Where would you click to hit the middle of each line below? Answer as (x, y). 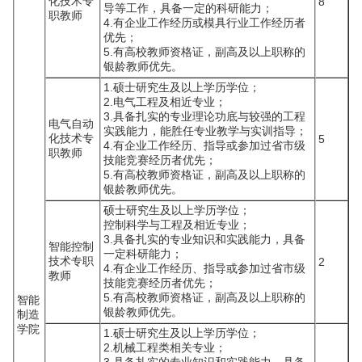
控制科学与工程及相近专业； (177, 225)
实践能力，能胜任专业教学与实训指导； (205, 131)
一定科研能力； (143, 254)
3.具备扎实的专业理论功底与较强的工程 (204, 116)
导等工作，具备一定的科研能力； (188, 8)
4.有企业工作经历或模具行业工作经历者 (204, 23)
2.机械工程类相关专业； (165, 347)
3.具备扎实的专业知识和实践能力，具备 (204, 239)
